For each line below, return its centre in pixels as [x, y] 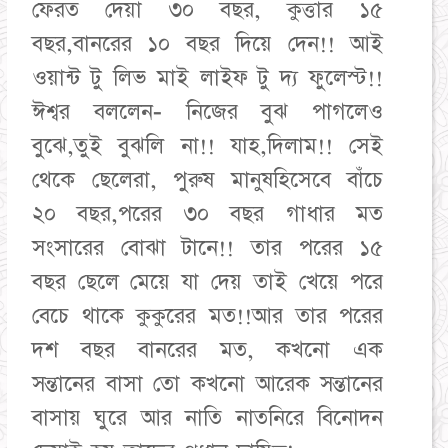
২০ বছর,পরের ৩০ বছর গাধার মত [207, 214]
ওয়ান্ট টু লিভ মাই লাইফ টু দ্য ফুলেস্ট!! [207, 78]
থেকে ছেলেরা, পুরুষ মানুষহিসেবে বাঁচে [207, 180]
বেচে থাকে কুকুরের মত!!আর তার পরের [207, 316]
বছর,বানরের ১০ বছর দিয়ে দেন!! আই [207, 44]
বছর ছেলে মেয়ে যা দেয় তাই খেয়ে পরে [207, 282]
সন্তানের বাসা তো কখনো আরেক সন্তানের [207, 384]
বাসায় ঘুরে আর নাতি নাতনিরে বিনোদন [207, 418]
